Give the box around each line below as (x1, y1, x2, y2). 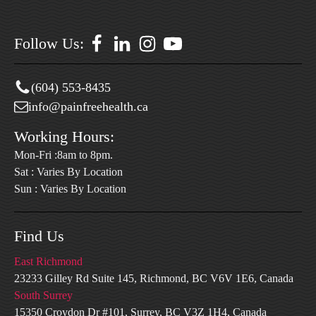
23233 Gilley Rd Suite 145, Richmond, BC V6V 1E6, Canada (14, 272, 293, 284)
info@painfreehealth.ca (28, 99, 148, 114)
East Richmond (14, 255, 83, 267)
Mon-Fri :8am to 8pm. (14, 148, 113, 161)
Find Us (14, 226, 64, 245)
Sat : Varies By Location (14, 165, 123, 178)
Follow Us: (14, 34, 84, 52)
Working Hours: (14, 127, 114, 145)
